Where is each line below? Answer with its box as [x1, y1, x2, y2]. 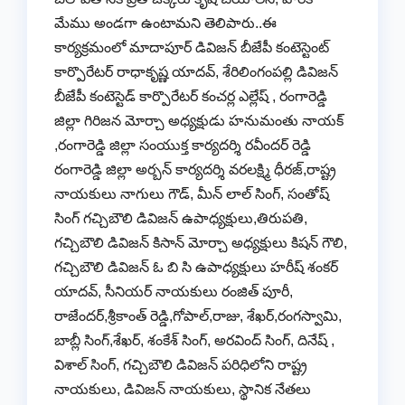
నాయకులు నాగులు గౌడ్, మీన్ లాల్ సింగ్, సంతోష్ [54, 186, 329, 202]
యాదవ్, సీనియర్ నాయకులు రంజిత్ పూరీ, [54, 284, 293, 300]
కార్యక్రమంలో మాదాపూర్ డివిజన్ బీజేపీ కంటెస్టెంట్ [54, 40, 329, 56]
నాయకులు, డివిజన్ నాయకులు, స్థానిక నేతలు [54, 381, 311, 398]
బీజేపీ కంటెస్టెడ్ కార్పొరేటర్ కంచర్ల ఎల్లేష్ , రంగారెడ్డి [54, 89, 327, 105]
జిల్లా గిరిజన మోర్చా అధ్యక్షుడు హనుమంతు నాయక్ [54, 113, 344, 129]
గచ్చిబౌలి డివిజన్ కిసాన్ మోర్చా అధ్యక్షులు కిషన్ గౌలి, [54, 235, 347, 251]
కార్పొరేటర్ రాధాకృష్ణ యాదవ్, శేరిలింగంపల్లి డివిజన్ [54, 64, 338, 80]
